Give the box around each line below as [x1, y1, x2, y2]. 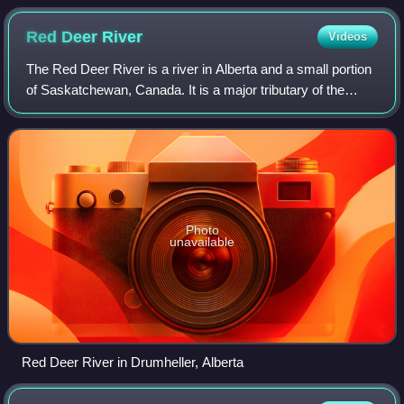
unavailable [170, 234, 234, 249]
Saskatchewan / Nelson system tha [26, 123, 236, 139]
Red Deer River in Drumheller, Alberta [22, 353, 243, 370]
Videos [327, 29, 367, 43]
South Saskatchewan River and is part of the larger [26, 102, 326, 118]
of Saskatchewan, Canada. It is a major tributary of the [26, 81, 345, 97]
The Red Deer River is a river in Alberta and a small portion [26, 60, 372, 77]
